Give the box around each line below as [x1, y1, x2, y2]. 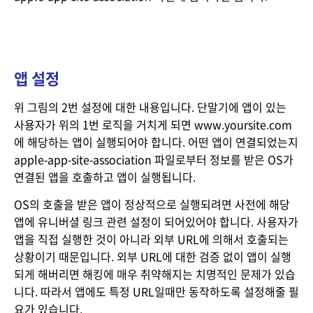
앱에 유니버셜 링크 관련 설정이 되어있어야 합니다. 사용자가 [14, 217, 298, 228]
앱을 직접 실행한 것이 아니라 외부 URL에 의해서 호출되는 [14, 234, 289, 245]
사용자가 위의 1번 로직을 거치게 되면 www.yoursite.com [14, 119, 292, 131]
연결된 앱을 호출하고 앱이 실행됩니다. [14, 172, 196, 183]
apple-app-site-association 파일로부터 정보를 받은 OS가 [14, 154, 293, 166]
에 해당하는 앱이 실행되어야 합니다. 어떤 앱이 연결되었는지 [14, 137, 298, 148]
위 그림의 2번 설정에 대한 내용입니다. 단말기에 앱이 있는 [14, 102, 286, 113]
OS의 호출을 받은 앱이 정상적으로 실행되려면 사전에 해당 [14, 199, 290, 210]
